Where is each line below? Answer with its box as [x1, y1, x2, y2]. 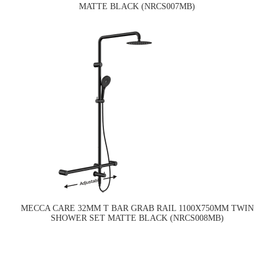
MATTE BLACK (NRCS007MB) [79, 2, 195, 12]
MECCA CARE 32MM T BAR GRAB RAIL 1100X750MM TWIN [20, 204, 254, 213]
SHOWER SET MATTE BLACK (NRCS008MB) [50, 213, 224, 223]
